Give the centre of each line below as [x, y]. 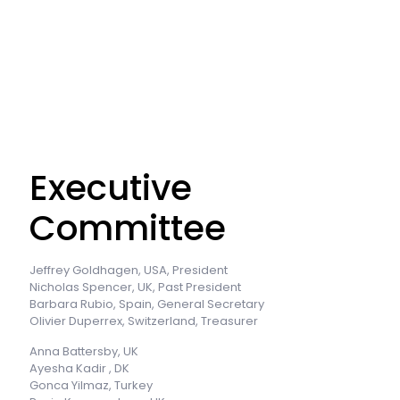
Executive [111, 187]
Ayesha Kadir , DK [79, 368]
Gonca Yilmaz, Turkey [91, 385]
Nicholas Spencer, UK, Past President [135, 287]
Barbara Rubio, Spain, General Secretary [147, 304]
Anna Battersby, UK [84, 351]
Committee [128, 228]
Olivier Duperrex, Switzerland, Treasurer [144, 321]
